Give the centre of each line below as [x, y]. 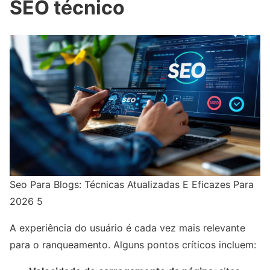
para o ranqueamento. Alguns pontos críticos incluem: [133, 244]
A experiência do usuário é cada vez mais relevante [127, 228]
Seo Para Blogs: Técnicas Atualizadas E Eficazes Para [132, 184]
